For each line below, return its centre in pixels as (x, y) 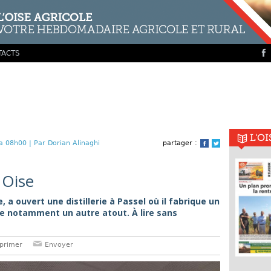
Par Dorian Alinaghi (67, 143)
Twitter (232, 144)
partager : (180, 143)
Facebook (226, 144)
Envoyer (58, 245)
